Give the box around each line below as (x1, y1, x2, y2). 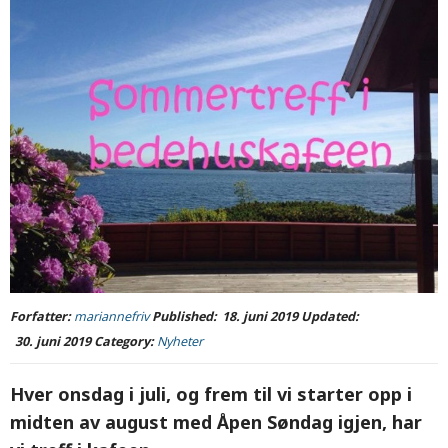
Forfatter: (10, 308, 74, 326)
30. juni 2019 (15, 333, 91, 351)
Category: (94, 333, 157, 351)
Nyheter (157, 333, 203, 351)
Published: (149, 308, 217, 326)
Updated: (298, 308, 359, 326)
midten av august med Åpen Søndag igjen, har (10, 410, 422, 435)
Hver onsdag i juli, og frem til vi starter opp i (10, 382, 412, 407)
